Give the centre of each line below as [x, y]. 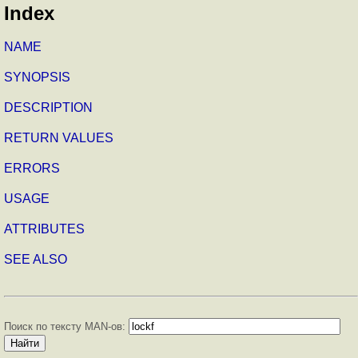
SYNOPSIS [37, 78]
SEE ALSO [36, 260]
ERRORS [32, 169]
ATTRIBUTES [44, 229]
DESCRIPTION [48, 108]
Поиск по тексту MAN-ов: [66, 327]
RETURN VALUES [59, 138]
